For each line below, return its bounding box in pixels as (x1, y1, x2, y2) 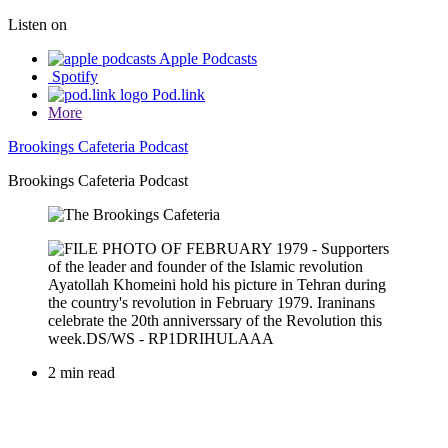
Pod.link (152, 86, 205, 104)
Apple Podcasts (159, 50, 257, 68)
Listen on (8, 16, 67, 34)
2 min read (48, 364, 115, 382)
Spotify (52, 68, 98, 86)
